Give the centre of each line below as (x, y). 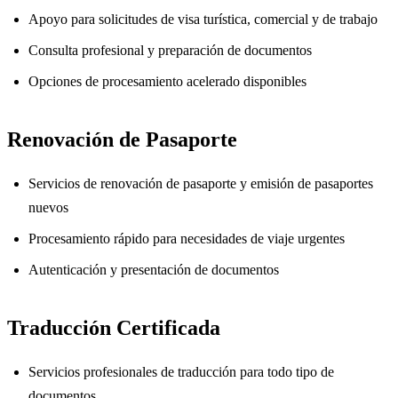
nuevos (48, 207)
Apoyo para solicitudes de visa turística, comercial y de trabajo (203, 19)
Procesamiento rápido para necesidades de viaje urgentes (187, 238)
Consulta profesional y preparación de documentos (170, 50)
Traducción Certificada (114, 327)
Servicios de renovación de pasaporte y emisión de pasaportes (201, 183)
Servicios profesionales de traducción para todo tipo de (181, 371)
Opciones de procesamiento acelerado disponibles (167, 81)
